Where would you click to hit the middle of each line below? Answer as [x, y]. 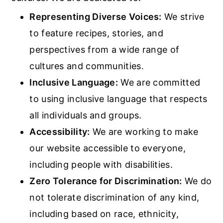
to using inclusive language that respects [118, 99]
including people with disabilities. [101, 165]
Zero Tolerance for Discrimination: [106, 181]
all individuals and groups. [86, 115]
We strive [183, 17]
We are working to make [144, 132]
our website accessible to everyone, [108, 148]
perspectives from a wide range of [105, 50]
